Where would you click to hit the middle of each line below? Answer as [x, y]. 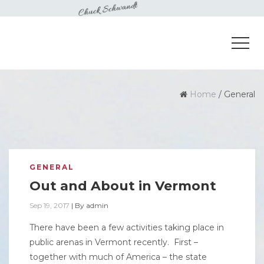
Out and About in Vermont [123, 186]
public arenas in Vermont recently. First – [114, 242]
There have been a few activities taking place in [127, 227]
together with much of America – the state [118, 257]
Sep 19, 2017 [49, 205]
